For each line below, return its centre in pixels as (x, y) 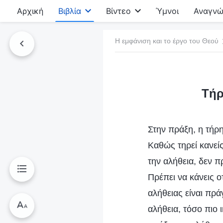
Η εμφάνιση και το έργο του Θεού (167, 41)
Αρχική (30, 11)
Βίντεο (118, 11)
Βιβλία (70, 11)
